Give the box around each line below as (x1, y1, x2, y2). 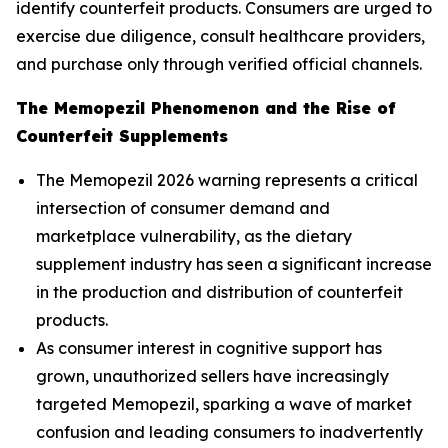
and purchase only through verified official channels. (16, 53, 422, 74)
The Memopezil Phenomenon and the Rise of (16, 97, 396, 118)
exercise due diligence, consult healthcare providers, (16, 25, 425, 46)
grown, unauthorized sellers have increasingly (36, 365, 389, 386)
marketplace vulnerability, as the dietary (36, 225, 352, 246)
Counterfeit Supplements (16, 125, 228, 146)
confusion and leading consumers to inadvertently (36, 421, 423, 442)
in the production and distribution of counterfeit (36, 281, 403, 302)
